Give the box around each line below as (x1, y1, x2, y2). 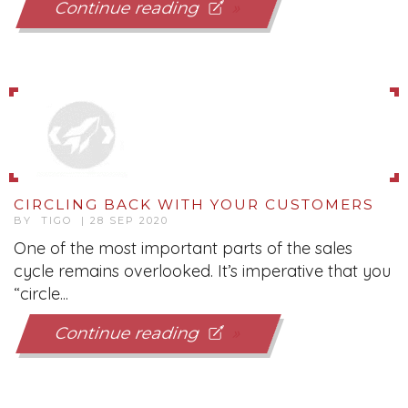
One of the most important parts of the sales (14, 238, 352, 259)
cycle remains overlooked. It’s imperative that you (14, 260, 391, 281)
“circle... (14, 283, 68, 304)
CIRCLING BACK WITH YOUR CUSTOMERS (14, 196, 374, 213)
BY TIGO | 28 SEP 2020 (14, 214, 168, 227)
